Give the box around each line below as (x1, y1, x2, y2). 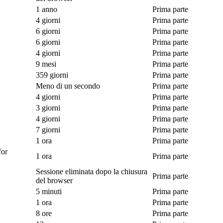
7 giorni (36, 125, 60, 134)
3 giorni (36, 103, 60, 112)
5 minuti (36, 187, 62, 196)
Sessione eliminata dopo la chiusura (36, 167, 147, 176)
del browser (36, 176, 73, 185)
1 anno (36, 4, 57, 13)
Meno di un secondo (36, 81, 100, 90)
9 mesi (36, 59, 56, 68)
